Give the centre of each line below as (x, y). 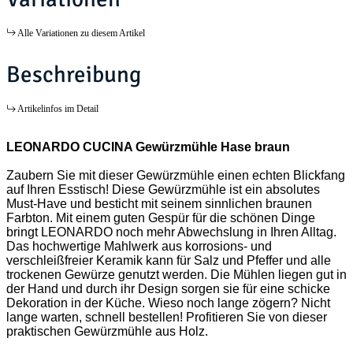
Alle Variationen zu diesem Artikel (81, 33)
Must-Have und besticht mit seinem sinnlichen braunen (159, 204)
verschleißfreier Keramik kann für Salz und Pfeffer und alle (169, 261)
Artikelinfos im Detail (58, 109)
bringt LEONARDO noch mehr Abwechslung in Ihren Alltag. (171, 232)
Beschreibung (74, 75)
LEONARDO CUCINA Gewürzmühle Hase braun (148, 147)
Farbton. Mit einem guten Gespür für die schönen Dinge (161, 218)
